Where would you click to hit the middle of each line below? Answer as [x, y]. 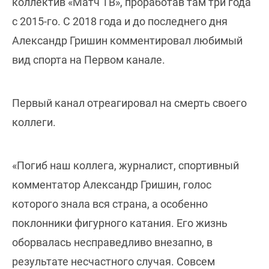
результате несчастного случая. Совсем [113, 261]
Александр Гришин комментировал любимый [127, 40]
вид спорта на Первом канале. [89, 59]
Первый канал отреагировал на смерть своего [129, 103]
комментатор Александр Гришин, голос [112, 184]
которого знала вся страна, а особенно [110, 204]
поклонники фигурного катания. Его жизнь [120, 223]
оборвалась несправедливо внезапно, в [112, 242]
